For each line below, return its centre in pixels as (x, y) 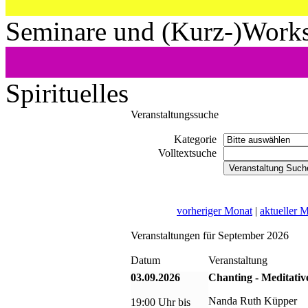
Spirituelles (67, 93)
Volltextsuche (187, 153)
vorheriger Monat (214, 210)
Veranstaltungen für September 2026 (210, 235)
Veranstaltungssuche (175, 114)
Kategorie (195, 139)
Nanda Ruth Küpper (253, 300)
